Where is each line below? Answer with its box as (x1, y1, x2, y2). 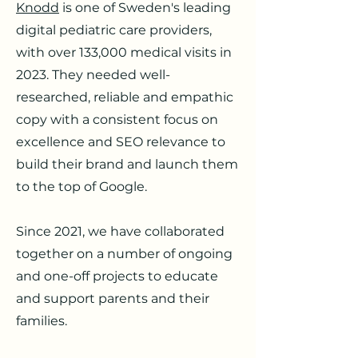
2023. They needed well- (16, 67, 170, 82)
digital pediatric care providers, (16, 22, 212, 38)
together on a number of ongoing (16, 246, 233, 261)
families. (16, 313, 67, 328)
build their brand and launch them (16, 157, 238, 172)
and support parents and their (16, 291, 209, 306)
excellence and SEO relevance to (16, 134, 225, 149)
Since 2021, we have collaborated (16, 224, 225, 239)
